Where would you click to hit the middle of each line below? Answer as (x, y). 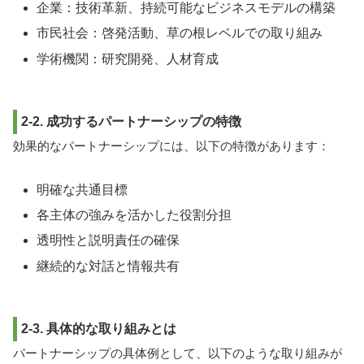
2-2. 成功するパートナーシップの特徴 (131, 121)
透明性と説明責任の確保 (108, 240)
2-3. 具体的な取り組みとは (99, 328)
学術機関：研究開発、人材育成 (128, 58)
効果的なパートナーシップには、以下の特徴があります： (171, 146)
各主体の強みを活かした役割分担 (134, 215)
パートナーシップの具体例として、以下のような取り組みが (178, 353)
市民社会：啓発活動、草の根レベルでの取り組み (180, 33)
